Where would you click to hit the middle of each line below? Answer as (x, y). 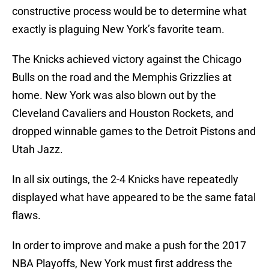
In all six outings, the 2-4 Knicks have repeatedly (125, 180)
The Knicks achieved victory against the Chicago (127, 59)
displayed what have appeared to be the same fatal (134, 198)
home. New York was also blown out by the (114, 95)
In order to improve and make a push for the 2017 (129, 246)
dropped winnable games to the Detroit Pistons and (134, 131)
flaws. (26, 216)
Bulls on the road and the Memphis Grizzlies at (122, 77)
